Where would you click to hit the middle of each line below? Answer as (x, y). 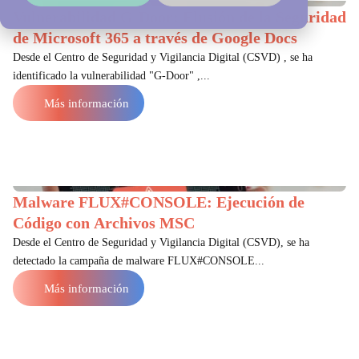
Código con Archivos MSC (104, 223)
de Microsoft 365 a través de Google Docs (155, 38)
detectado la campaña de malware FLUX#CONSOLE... (139, 261)
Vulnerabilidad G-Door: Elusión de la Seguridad (179, 17)
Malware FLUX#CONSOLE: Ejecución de (159, 202)
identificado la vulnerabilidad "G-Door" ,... (111, 76)
